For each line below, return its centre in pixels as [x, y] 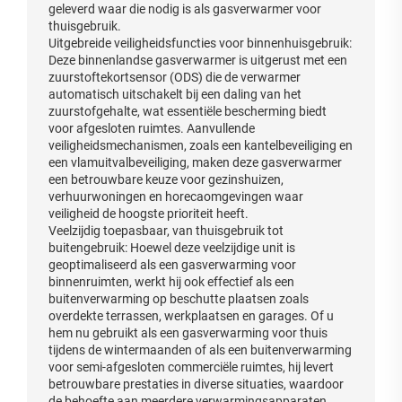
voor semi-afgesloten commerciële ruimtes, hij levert [191, 367]
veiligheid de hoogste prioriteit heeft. [149, 213]
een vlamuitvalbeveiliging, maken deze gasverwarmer [195, 162]
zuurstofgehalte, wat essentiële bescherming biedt [188, 111]
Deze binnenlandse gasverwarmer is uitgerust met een [198, 60]
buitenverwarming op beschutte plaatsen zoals [179, 298]
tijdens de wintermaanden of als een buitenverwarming [200, 350]
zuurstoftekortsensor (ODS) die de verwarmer [175, 77]
